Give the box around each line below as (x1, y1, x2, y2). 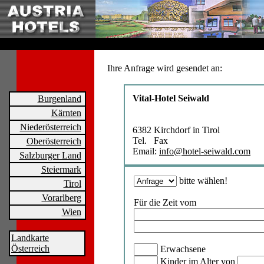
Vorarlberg (41, 193, 81, 203)
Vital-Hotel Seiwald (133, 93, 209, 103)
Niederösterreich (19, 122, 81, 132)
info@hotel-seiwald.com (159, 146, 250, 156)
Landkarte (11, 233, 49, 243)
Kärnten (51, 108, 81, 118)
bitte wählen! (177, 176, 227, 186)
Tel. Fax (133, 136, 168, 146)
